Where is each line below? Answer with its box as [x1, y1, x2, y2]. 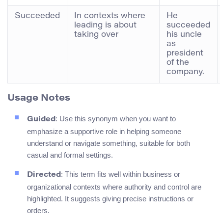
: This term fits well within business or [61, 170, 180, 179]
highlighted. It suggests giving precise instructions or [27, 194, 193, 203]
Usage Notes [7, 93, 70, 103]
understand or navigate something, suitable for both [27, 139, 190, 148]
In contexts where [74, 12, 145, 20]
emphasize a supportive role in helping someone [27, 127, 181, 136]
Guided [27, 116, 55, 124]
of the [166, 58, 189, 67]
